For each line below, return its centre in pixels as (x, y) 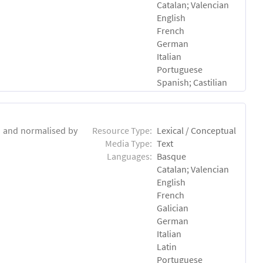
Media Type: (129, 143)
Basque (172, 156)
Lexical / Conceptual (197, 130)
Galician (173, 208)
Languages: (130, 156)
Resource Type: (122, 130)
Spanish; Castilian (192, 82)
